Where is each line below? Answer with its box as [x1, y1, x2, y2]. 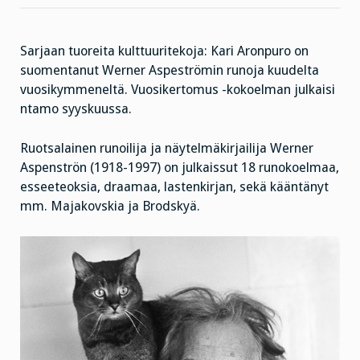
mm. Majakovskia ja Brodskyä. [20, 198, 200, 215]
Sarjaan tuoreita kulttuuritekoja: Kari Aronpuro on [20, 43, 309, 59]
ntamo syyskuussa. [20, 101, 132, 117]
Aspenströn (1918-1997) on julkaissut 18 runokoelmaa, [20, 160, 339, 176]
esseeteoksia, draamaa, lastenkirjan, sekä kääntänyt [20, 179, 329, 195]
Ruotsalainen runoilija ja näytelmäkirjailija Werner [20, 141, 313, 157]
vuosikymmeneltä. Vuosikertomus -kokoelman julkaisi [20, 82, 335, 98]
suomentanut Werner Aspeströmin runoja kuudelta [20, 63, 319, 79]
